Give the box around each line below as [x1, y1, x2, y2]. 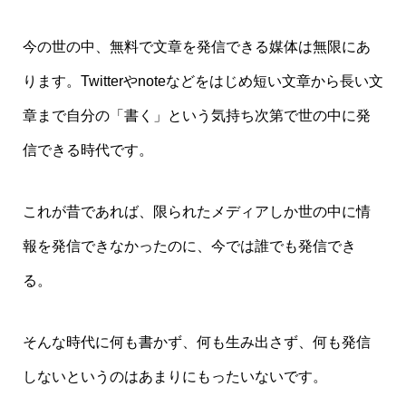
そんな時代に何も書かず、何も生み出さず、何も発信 [22, 334, 371, 351]
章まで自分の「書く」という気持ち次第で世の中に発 [22, 107, 371, 123]
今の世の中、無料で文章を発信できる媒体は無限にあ [22, 38, 371, 54]
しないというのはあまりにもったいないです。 [22, 369, 327, 385]
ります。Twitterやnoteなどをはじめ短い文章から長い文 [22, 72, 383, 89]
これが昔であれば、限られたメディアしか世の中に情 [22, 203, 371, 219]
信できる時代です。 [22, 141, 153, 158]
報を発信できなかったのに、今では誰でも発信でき [22, 237, 356, 254]
